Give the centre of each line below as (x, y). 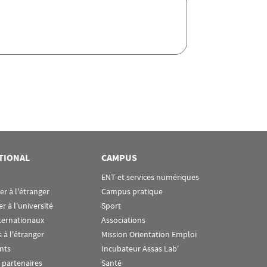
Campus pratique (132, 191)
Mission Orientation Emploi (149, 234)
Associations (123, 220)
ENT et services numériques (150, 177)
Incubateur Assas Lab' (140, 248)
